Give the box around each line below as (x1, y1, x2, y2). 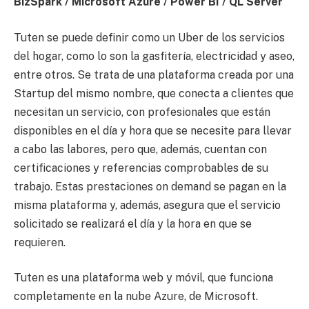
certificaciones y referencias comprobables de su (14, 161, 268, 175)
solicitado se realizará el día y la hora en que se (14, 217, 252, 230)
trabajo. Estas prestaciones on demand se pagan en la (14, 179, 286, 193)
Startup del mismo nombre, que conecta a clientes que (14, 86, 294, 100)
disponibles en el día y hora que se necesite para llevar (14, 123, 292, 137)
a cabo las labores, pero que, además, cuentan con (14, 142, 267, 156)
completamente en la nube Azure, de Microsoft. (14, 290, 258, 303)
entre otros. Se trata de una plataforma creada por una (14, 68, 294, 81)
